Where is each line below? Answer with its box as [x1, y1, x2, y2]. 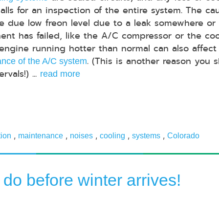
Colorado [167, 131, 199, 140]
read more [40, 68, 80, 79]
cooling [100, 131, 125, 140]
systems [132, 131, 160, 140]
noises [70, 131, 93, 140]
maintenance [18, 131, 63, 140]
